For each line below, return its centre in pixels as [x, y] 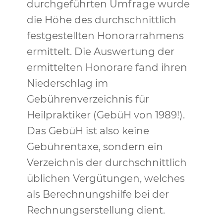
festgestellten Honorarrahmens [105, 36]
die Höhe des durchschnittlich [101, 20]
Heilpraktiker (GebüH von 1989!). [106, 115]
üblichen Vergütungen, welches [106, 178]
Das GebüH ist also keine [88, 131]
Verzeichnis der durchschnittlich [107, 163]
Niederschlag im [67, 83]
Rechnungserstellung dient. [96, 210]
